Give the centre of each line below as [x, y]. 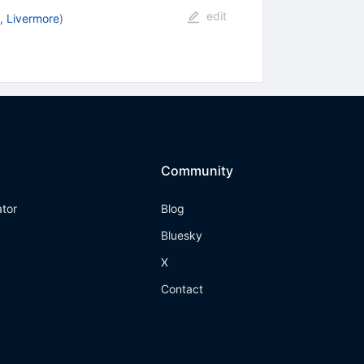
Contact [182, 289]
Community [197, 171]
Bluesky [182, 236]
